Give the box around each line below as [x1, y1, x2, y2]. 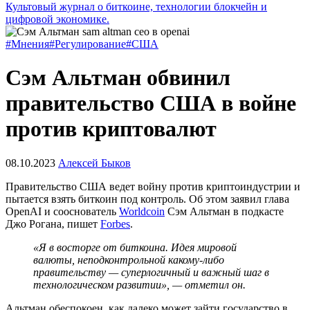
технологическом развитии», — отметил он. [33, 278, 246, 291]
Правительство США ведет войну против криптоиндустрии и [6, 180, 300, 192]
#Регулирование [49, 38, 126, 50]
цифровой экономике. [6, 13, 109, 25]
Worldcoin [119, 205, 165, 217]
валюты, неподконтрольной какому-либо [33, 253, 224, 266]
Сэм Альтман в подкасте [165, 205, 284, 217]
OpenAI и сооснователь [6, 205, 119, 217]
